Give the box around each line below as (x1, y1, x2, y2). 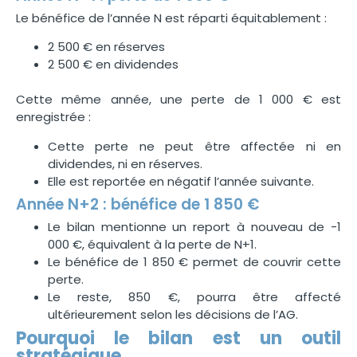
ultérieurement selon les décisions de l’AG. (48, 306, 298, 324)
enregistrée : (16, 108, 91, 126)
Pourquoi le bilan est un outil (16, 326, 341, 351)
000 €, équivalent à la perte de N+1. (48, 236, 257, 253)
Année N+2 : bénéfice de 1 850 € (16, 193, 260, 215)
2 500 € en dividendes (48, 56, 178, 73)
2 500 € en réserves (48, 38, 165, 56)
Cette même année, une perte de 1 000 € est (16, 91, 341, 108)
